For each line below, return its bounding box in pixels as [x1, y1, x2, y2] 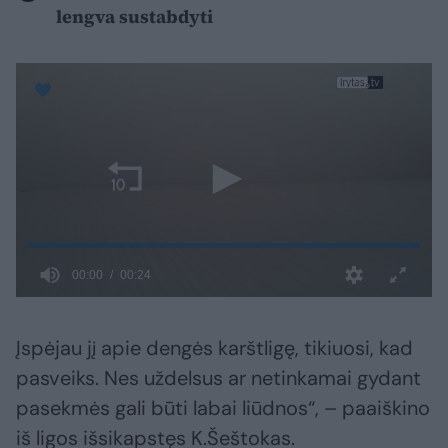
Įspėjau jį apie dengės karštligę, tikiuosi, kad [16, 334, 413, 361]
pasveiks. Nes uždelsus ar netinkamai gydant [16, 364, 421, 391]
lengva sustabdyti [56, 3, 213, 29]
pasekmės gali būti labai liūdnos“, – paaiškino [16, 394, 430, 421]
